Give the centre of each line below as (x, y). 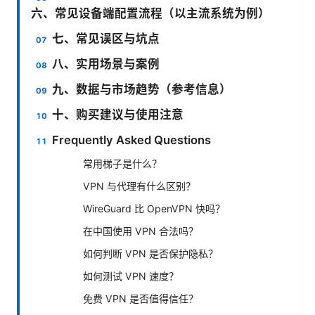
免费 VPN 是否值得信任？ (141, 299)
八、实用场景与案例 (106, 64)
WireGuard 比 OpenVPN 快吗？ (154, 209)
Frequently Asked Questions (132, 140)
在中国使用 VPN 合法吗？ (141, 231)
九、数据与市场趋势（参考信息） (142, 90)
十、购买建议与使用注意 (118, 115)
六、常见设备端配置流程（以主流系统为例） (150, 14)
